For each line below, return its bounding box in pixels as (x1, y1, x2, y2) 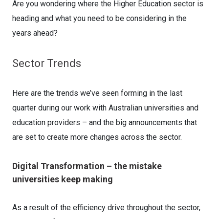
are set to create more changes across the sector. (12, 132, 182, 142)
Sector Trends (12, 57, 81, 69)
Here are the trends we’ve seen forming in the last (12, 88, 182, 98)
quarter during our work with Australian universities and (12, 103, 198, 112)
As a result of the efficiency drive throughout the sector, (12, 203, 200, 212)
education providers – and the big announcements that (12, 118, 197, 127)
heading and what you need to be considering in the (12, 14, 187, 23)
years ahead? (12, 28, 58, 38)
